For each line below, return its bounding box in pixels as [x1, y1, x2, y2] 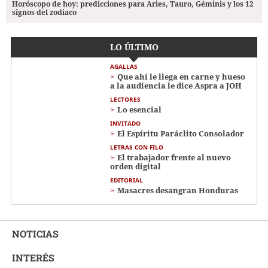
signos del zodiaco [12, 7, 77, 18]
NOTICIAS [12, 227, 59, 240]
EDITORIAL [110, 176, 143, 185]
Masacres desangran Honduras [117, 185, 238, 196]
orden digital [110, 161, 161, 172]
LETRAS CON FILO [110, 143, 163, 152]
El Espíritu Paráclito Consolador [117, 128, 244, 139]
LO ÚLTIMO [109, 41, 159, 53]
